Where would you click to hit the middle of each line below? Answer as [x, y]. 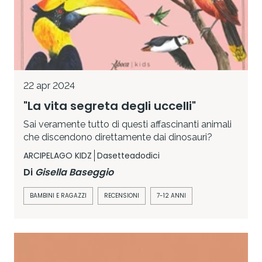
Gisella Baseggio [74, 172]
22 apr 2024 [49, 85]
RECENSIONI [122, 195]
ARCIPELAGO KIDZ [58, 155]
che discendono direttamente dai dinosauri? [118, 137]
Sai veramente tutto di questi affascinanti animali [127, 124]
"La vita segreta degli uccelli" [110, 106]
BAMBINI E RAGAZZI [58, 195]
